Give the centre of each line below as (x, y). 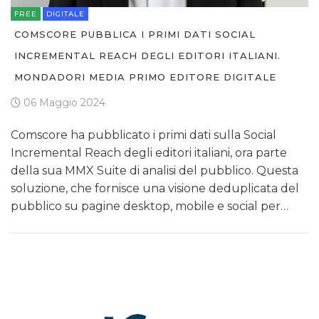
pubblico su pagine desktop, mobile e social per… (150, 206)
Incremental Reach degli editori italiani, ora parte (149, 153)
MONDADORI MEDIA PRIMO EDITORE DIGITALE (145, 77)
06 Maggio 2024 (63, 103)
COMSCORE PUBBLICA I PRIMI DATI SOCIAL (135, 35)
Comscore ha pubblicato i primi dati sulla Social (143, 135)
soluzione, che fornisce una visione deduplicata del (155, 189)
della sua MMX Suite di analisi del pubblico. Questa (155, 171)
